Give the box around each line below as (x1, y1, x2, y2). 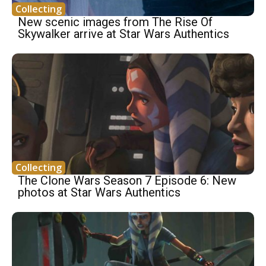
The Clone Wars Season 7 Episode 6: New (18, 173, 236, 188)
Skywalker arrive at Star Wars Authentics (18, 27, 229, 42)
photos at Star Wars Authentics (18, 185, 180, 200)
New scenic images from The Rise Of (18, 15, 213, 30)
